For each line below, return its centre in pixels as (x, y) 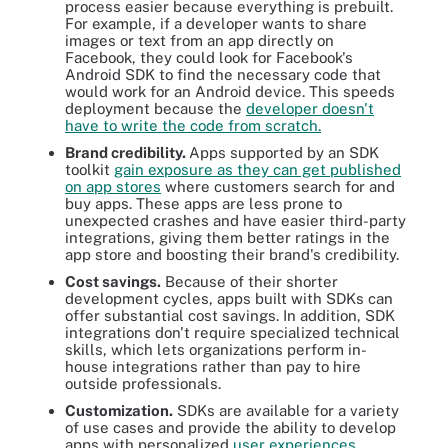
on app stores (113, 186)
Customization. (119, 410)
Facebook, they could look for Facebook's (209, 57)
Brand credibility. (127, 152)
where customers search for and (278, 186)
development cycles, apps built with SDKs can (229, 298)
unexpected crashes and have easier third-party (235, 220)
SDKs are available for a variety (286, 410)
